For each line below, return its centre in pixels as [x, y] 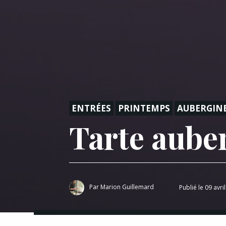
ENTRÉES [91, 108]
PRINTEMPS [144, 108]
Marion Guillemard [127, 187]
